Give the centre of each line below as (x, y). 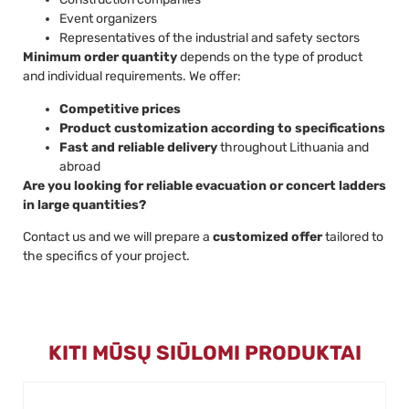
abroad (80, 166)
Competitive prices (120, 109)
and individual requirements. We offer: (132, 77)
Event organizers (108, 19)
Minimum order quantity (100, 58)
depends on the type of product (270, 58)
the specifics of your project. (106, 257)
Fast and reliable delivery (138, 147)
